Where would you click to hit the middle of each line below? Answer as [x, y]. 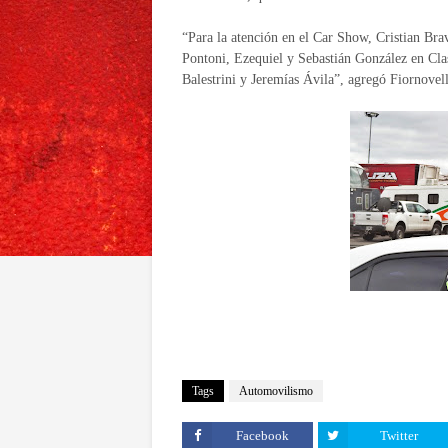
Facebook [262, 435]
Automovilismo [276, 391]
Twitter [398, 435]
